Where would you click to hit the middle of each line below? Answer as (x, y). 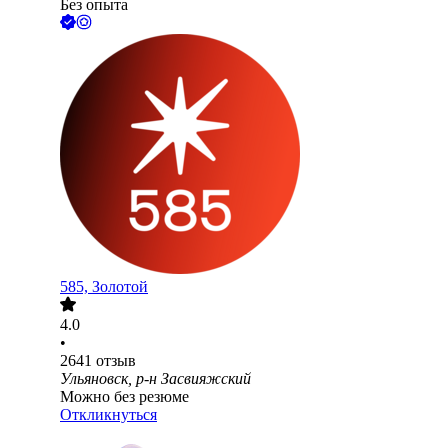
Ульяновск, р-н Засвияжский (155, 379)
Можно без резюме (124, 397)
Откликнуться (108, 415)
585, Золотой (104, 287)
